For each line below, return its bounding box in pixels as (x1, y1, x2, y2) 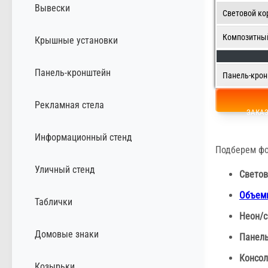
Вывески (35, 2, 70, 14)
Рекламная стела (35, 99, 104, 111)
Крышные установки (35, 34, 118, 46)
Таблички (35, 196, 72, 208)
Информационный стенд (35, 131, 132, 143)
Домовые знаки (35, 228, 99, 240)
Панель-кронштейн (35, 66, 111, 78)
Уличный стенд (35, 163, 95, 175)
